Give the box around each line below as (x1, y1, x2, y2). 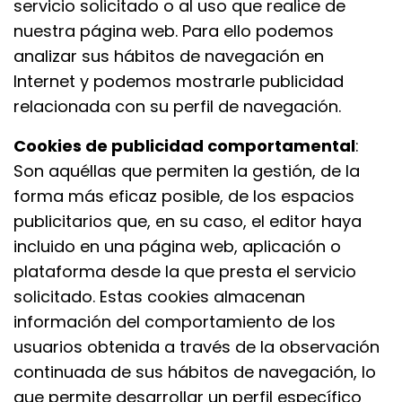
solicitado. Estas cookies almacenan (13, 285, 305, 308)
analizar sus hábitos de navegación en (13, 45, 324, 67)
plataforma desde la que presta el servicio (13, 260, 356, 283)
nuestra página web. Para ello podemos (13, 20, 334, 42)
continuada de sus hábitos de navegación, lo (13, 361, 376, 383)
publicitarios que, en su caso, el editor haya (13, 210, 362, 232)
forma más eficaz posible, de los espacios (13, 185, 354, 207)
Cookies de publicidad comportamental (13, 135, 355, 157)
